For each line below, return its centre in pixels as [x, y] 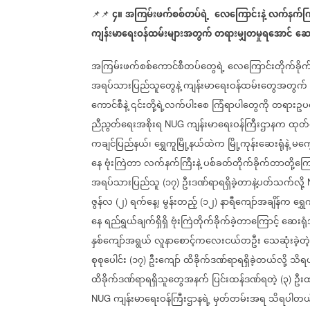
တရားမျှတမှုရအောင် [254, 34]
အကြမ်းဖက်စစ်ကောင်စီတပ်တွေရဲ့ [158, 67]
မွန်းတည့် [180, 202]
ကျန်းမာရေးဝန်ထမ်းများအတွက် [152, 34]
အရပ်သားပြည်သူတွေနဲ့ [136, 86]
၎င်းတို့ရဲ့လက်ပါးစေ [170, 106]
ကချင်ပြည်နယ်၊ [121, 144]
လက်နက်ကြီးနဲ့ [172, 164]
